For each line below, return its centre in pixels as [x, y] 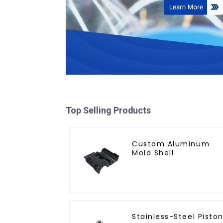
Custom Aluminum [171, 144]
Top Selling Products [108, 111]
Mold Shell [153, 153]
